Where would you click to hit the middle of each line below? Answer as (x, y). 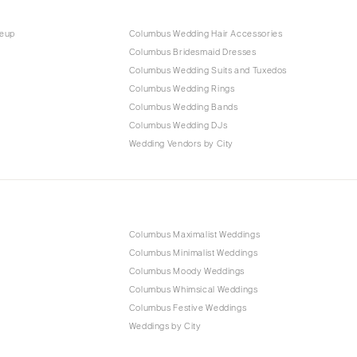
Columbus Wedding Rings (182, 88)
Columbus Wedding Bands (183, 107)
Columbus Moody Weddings (187, 271)
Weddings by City (165, 326)
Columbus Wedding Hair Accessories (206, 33)
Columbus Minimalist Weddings (193, 253)
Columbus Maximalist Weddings (194, 234)
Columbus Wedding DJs (178, 125)
